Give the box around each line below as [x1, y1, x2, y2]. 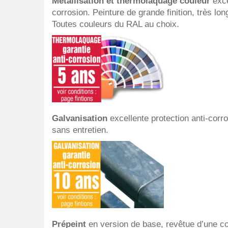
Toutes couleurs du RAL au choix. [52, 19, 179, 30]
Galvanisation [52, 113, 107, 124]
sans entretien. [52, 125, 108, 135]
